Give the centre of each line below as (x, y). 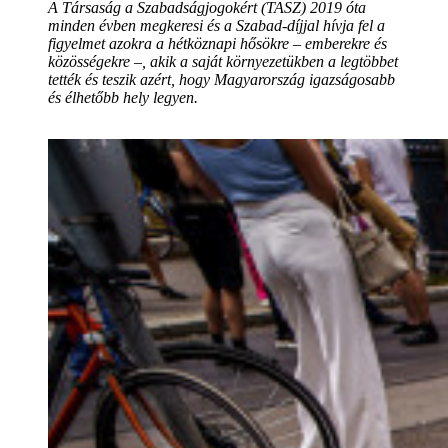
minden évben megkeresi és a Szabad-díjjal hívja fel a (216, 25)
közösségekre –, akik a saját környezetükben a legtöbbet (223, 61)
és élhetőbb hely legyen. (123, 97)
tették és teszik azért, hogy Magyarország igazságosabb (221, 79)
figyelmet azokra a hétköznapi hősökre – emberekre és (217, 43)
